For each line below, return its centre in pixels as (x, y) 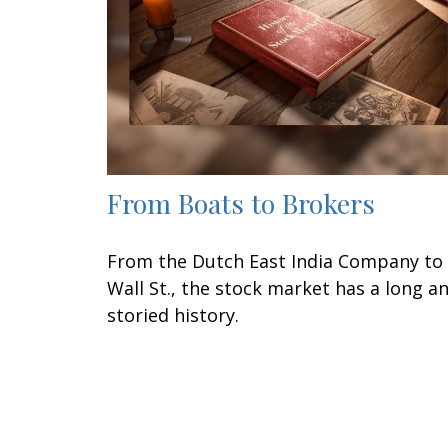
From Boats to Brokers (241, 203)
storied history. (173, 315)
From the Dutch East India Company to (275, 261)
